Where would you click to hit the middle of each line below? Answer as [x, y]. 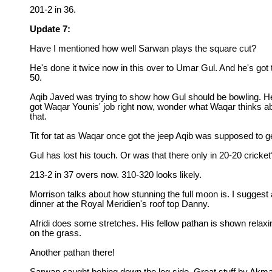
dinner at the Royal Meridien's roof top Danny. [120, 204]
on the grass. [56, 233]
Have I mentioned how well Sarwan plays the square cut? [143, 49]
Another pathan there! [72, 253]
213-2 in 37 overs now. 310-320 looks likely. [116, 175]
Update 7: [50, 29]
